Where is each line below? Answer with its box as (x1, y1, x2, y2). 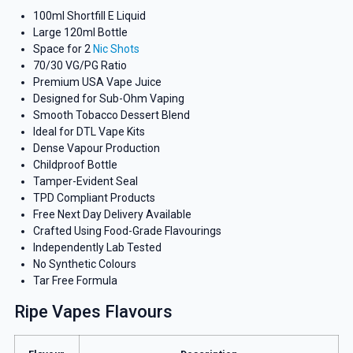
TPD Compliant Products (32, 191, 155, 204)
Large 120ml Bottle (32, 25, 128, 39)
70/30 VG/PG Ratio (32, 58, 127, 72)
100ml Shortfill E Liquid (32, 9, 146, 22)
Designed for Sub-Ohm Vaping (32, 91, 184, 105)
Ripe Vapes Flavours (13, 301, 173, 321)
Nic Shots (92, 42, 139, 55)
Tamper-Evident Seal (32, 174, 138, 188)
